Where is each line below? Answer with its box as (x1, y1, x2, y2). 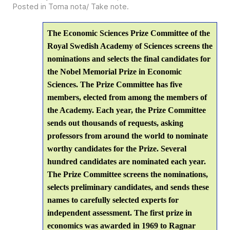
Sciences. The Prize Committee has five (47, 80, 182, 89)
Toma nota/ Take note (48, 2, 127, 11)
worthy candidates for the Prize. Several (47, 144, 186, 153)
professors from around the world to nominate (47, 131, 208, 140)
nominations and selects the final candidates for (47, 54, 210, 63)
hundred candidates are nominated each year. (47, 157, 206, 166)
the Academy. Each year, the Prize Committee (47, 106, 206, 114)
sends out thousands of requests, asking (47, 119, 183, 127)
